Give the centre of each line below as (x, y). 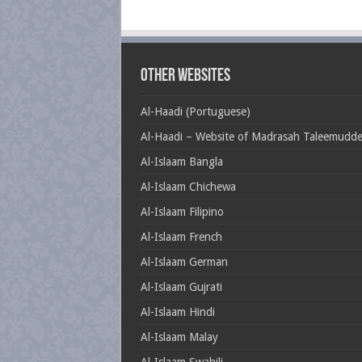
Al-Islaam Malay (179, 337)
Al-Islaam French (181, 236)
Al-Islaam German (184, 261)
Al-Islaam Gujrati (181, 286)
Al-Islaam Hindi (177, 311)
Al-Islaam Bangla (181, 161)
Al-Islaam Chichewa (188, 186)
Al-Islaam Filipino (182, 211)
